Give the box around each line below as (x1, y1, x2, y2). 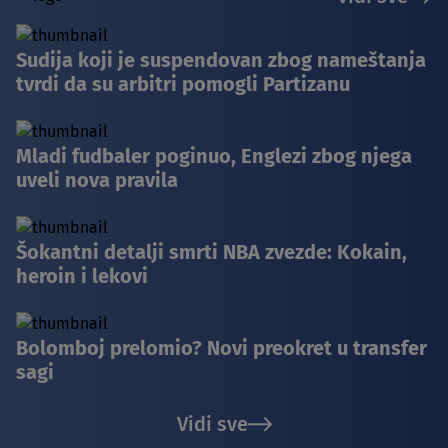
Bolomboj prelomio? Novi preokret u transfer (16, 336, 427, 361)
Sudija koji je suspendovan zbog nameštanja (16, 48, 426, 73)
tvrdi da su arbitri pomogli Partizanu (16, 72, 350, 97)
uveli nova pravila (16, 168, 178, 193)
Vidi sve (176, 412, 248, 437)
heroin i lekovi (16, 264, 148, 289)
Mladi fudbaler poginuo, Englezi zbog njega (16, 144, 412, 169)
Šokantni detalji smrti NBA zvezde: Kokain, (16, 240, 407, 265)
